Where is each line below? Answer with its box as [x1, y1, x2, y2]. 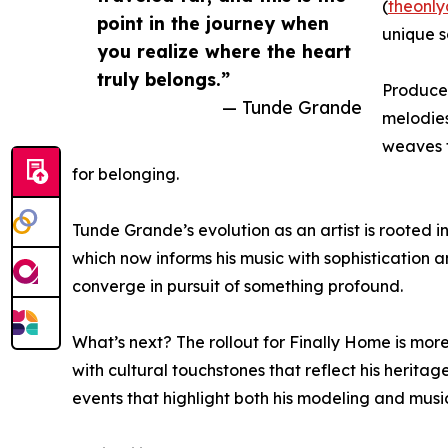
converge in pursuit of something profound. [72, 276, 403, 297]
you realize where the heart [97, 40, 351, 63]
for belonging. [72, 164, 179, 185]
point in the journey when [97, 12, 329, 35]
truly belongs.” [97, 68, 230, 91]
